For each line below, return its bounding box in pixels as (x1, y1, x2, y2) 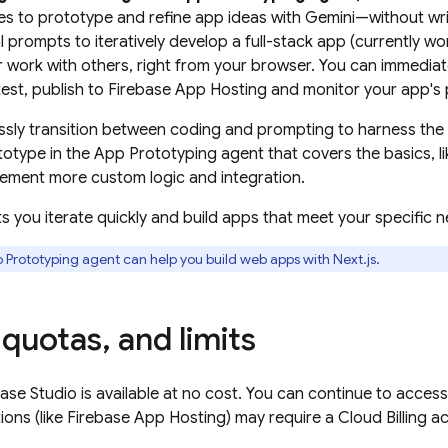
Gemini (305, 8, 355, 28)
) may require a (226, 408, 338, 428)
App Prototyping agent (94, 144, 264, 164)
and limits (111, 319, 256, 359)
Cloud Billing (338, 408, 427, 428)
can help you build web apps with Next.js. (120, 250, 381, 268)
